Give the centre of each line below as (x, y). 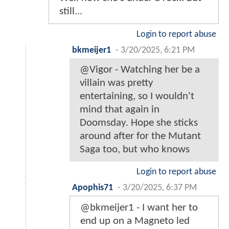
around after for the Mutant (140, 136)
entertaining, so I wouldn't (137, 96)
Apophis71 (93, 188)
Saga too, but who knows (135, 149)
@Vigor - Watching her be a (140, 70)
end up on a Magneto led (135, 221)
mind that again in (120, 109)
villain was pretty (117, 83)
